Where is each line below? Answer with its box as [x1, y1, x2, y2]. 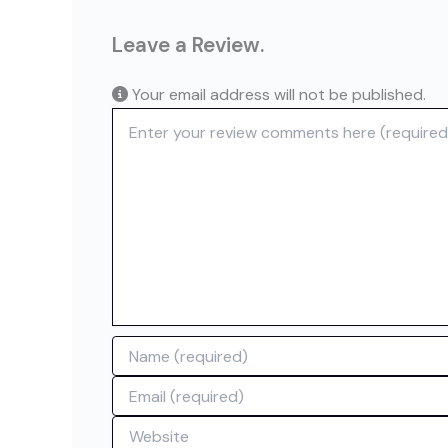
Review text [111, 108, 190, 127]
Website [111, 416, 166, 435]
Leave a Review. [112, 30, 264, 58]
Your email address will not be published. [128, 84, 426, 106]
